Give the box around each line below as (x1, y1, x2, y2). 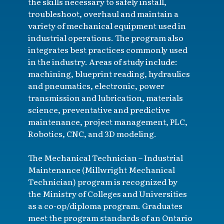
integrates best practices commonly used (28, 43, 187, 56)
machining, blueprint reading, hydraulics (28, 67, 190, 80)
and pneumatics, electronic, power (28, 79, 164, 92)
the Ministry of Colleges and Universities (28, 187, 187, 200)
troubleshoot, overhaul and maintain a (28, 7, 178, 20)
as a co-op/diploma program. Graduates (28, 199, 182, 212)
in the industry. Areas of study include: (28, 55, 177, 68)
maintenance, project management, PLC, (28, 115, 187, 128)
